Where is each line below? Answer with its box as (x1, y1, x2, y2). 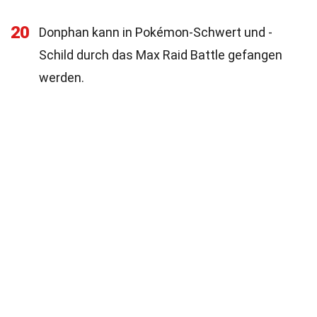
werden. (39, 70, 84, 85)
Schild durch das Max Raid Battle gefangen (39, 47, 282, 62)
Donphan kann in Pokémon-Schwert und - (39, 25, 272, 40)
